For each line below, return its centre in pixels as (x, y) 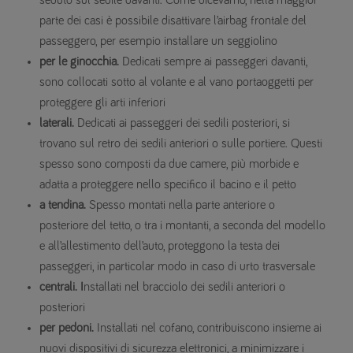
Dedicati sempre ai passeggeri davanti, (213, 62)
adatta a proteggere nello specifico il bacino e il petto (168, 185)
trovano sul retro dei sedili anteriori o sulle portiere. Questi (181, 144)
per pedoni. (67, 328)
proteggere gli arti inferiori (102, 103)
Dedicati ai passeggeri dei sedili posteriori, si (182, 123)
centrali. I (61, 287)
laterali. (57, 123)
